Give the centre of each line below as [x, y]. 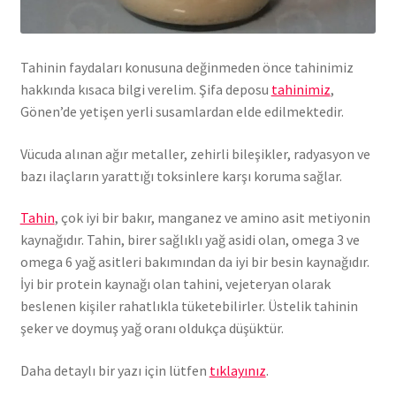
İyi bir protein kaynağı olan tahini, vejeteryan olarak [175, 284]
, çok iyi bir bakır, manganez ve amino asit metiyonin [212, 218]
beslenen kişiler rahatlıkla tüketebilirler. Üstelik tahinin [189, 306]
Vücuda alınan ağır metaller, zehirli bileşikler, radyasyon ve [195, 153]
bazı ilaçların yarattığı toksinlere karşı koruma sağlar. [181, 175]
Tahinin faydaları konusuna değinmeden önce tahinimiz [187, 68]
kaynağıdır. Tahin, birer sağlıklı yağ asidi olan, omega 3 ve [190, 240]
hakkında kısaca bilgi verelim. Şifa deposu [145, 90]
